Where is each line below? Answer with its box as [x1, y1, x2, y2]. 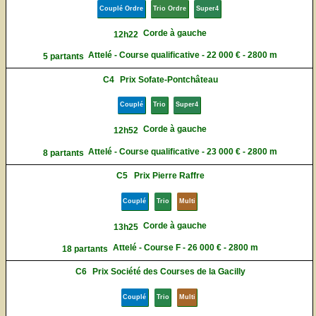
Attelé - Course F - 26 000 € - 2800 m [112, 243, 258, 253]
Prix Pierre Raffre [133, 171, 205, 181]
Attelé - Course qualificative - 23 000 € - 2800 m [88, 146, 278, 157]
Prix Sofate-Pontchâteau [120, 74, 219, 85]
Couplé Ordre [99, 4, 143, 12]
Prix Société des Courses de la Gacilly [92, 267, 246, 277]
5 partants [42, 51, 84, 62]
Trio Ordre [153, 4, 186, 12]
